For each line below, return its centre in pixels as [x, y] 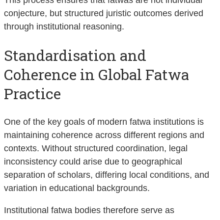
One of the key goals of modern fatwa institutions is [104, 122]
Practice [32, 93]
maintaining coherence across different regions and [104, 135]
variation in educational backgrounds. [77, 188]
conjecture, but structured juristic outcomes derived [104, 13]
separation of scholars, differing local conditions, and [107, 175]
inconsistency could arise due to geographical [93, 161]
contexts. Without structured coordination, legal [96, 148]
